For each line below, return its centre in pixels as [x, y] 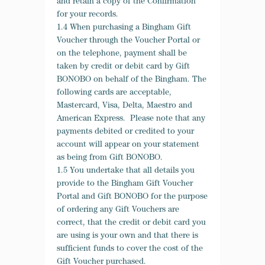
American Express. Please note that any [131, 119]
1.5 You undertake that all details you [126, 171]
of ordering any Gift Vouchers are [118, 210]
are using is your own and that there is [127, 236]
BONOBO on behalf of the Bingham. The [132, 80]
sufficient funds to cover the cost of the [130, 249]
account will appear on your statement [128, 145]
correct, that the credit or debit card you [131, 223]
